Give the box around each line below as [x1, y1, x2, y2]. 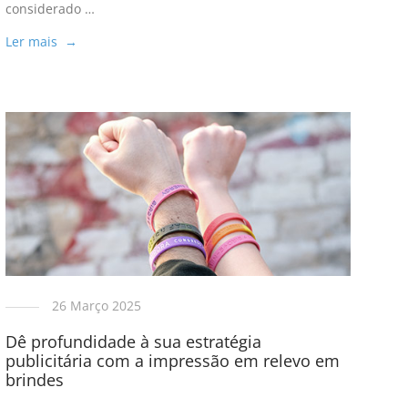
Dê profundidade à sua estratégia [5, 331, 261, 353]
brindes [5, 369, 64, 392]
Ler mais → [5, 33, 77, 51]
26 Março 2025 [51, 297, 141, 315]
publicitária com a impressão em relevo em [5, 350, 340, 372]
